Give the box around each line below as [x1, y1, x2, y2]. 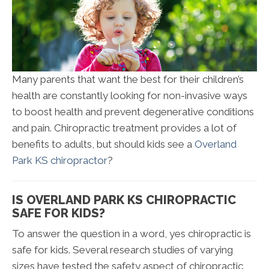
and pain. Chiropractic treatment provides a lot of [12, 121, 237, 134]
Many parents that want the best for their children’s [12, 73, 244, 85]
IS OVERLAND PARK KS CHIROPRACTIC [12, 192, 236, 207]
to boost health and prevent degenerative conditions [12, 105, 254, 118]
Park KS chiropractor [12, 154, 107, 166]
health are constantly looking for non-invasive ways [12, 89, 247, 101]
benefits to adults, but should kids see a [12, 138, 195, 150]
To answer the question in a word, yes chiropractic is [12, 227, 251, 240]
